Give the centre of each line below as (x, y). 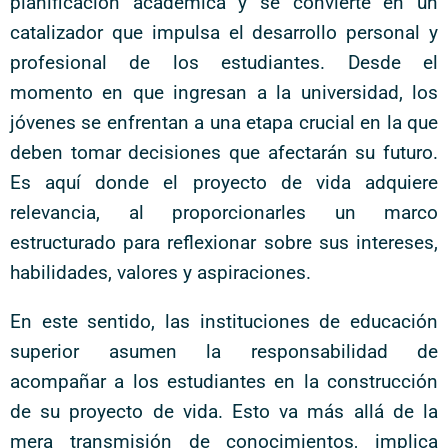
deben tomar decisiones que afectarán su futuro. (224, 152)
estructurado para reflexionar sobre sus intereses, (224, 242)
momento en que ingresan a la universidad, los (224, 92)
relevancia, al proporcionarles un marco (224, 212)
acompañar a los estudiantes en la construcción (224, 381)
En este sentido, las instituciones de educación (224, 321)
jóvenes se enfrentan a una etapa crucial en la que (224, 122)
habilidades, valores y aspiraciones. (160, 272)
